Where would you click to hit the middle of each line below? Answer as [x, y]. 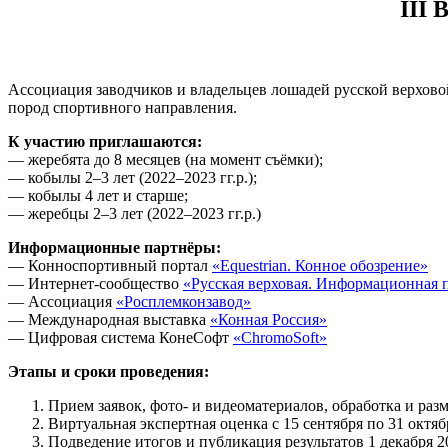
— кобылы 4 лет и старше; [98, 195]
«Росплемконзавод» [183, 301]
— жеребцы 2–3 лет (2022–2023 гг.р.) [134, 213]
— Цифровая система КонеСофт [120, 337]
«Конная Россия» [268, 319]
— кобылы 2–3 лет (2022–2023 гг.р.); [132, 177]
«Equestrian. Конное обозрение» [320, 265]
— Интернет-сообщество [95, 283]
